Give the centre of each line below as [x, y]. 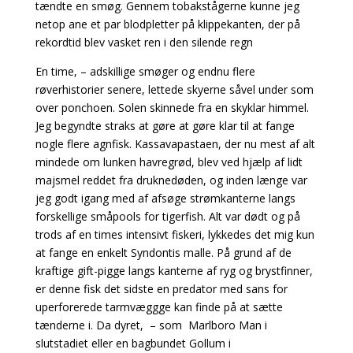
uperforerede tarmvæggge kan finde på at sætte [159, 307]
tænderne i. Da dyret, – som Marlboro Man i [151, 325]
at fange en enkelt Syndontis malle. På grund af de [163, 253]
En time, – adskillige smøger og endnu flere [145, 72]
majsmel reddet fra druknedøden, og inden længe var [171, 180]
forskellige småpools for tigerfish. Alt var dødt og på [167, 217]
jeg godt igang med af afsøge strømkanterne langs [165, 199]
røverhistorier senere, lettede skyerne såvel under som [174, 90]
